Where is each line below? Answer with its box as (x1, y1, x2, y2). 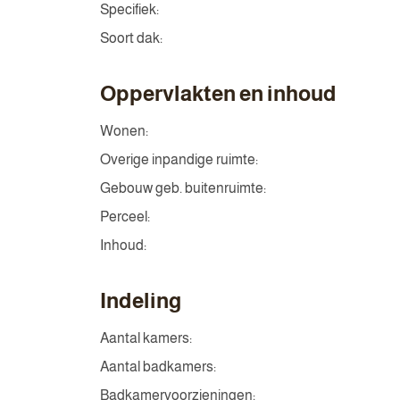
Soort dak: (100, 30, 162, 46)
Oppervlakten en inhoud (100, 81, 337, 105)
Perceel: (100, 209, 150, 224)
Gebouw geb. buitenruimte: (100, 180, 266, 196)
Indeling (100, 288, 181, 312)
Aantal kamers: (100, 330, 192, 346)
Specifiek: (100, 2, 159, 17)
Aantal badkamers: (100, 359, 216, 374)
